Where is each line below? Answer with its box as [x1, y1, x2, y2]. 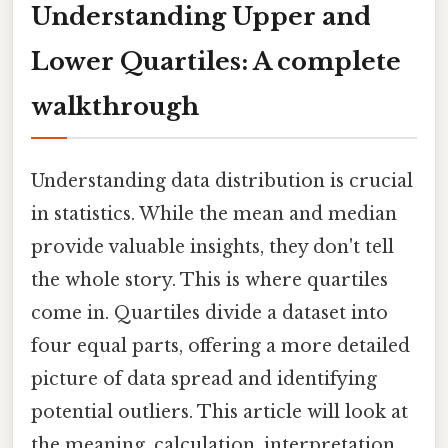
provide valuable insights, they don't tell [31, 235, 394, 258]
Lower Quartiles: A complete [31, 46, 401, 76]
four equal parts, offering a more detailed [31, 334, 410, 357]
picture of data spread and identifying [31, 367, 377, 390]
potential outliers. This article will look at [31, 400, 408, 423]
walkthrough [31, 91, 199, 121]
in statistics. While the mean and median [31, 202, 397, 225]
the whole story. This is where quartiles [31, 268, 388, 291]
